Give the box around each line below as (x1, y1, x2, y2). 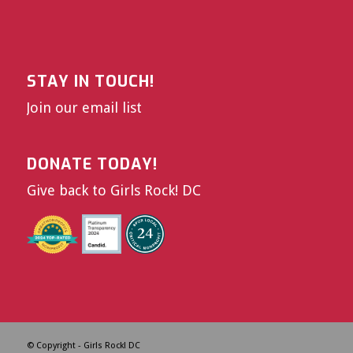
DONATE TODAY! (26, 154, 158, 175)
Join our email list (26, 99, 142, 117)
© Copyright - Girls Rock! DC (26, 340, 140, 351)
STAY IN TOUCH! (26, 71, 154, 92)
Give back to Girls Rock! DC (26, 182, 201, 199)
